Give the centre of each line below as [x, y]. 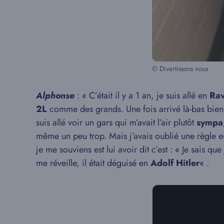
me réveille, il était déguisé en [93, 163]
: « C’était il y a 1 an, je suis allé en [142, 95]
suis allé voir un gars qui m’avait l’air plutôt [116, 122]
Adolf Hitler [175, 163]
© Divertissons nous [180, 68]
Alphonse [55, 95]
